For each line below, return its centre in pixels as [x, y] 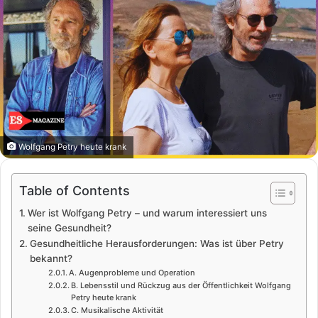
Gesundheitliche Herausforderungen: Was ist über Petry [157, 243]
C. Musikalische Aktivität [117, 310]
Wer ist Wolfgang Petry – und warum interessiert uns [147, 213]
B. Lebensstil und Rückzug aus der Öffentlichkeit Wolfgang [181, 285]
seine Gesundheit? [69, 227]
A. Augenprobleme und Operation [132, 272]
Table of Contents [75, 190]
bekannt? [51, 258]
